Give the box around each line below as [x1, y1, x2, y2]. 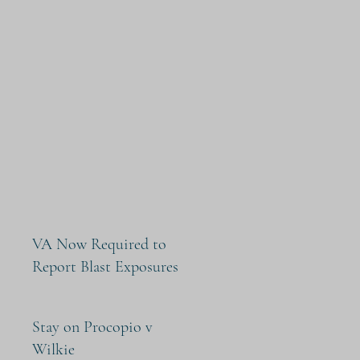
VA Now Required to [32, 235, 166, 254]
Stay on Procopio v [32, 317, 153, 337]
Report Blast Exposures [32, 257, 178, 276]
